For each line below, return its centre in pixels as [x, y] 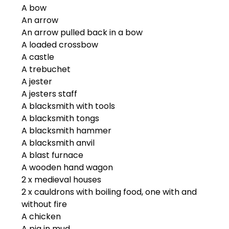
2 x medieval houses [62, 179]
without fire [44, 204]
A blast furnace [53, 155]
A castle [38, 57]
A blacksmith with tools [68, 106]
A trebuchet [46, 69]
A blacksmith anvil [58, 143]
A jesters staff [50, 94]
